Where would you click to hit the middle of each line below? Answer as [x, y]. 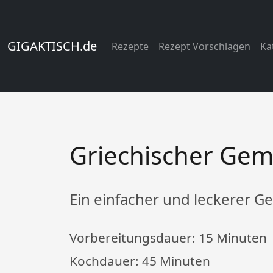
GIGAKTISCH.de [52, 46]
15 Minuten [233, 238]
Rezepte [130, 46]
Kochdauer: [106, 261]
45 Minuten [176, 261]
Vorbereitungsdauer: [134, 238]
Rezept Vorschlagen [204, 46]
